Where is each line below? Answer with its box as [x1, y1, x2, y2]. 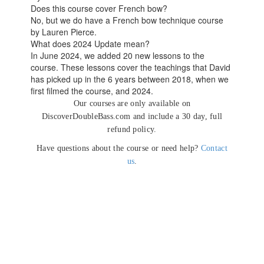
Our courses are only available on [73, 99, 191, 108]
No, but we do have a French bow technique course [31, 14, 224, 27]
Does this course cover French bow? [31, 2, 168, 15]
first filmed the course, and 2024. [31, 85, 154, 97]
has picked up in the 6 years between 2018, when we [31, 73, 229, 85]
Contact [200, 144, 227, 153]
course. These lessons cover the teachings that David [31, 61, 231, 74]
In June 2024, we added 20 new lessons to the [31, 49, 205, 62]
